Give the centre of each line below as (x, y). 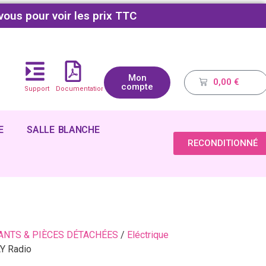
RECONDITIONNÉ (223, 143)
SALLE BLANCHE (63, 129)
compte (137, 86)
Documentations (83, 88)
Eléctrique (148, 235)
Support (37, 88)
